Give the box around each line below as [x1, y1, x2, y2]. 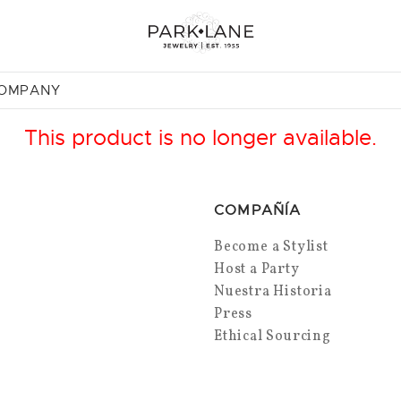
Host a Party [213, 259, 300, 279]
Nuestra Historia [213, 281, 332, 302]
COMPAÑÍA [213, 200, 302, 219]
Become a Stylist [213, 236, 328, 257]
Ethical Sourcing [213, 326, 331, 346]
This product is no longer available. [24, 124, 377, 151]
